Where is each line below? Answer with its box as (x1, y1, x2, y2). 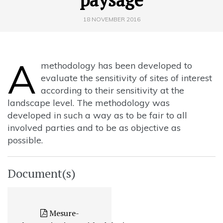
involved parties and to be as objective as (7, 122, 181, 134)
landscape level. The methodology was (7, 97, 170, 109)
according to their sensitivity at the (41, 85, 184, 97)
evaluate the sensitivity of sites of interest (41, 72, 212, 84)
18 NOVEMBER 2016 (83, 15, 140, 23)
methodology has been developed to (41, 60, 192, 72)
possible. (7, 134, 43, 146)
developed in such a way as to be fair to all (7, 110, 187, 121)
